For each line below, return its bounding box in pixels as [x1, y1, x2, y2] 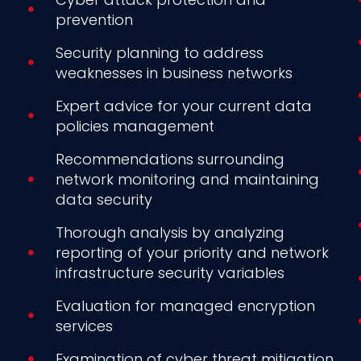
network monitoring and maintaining [55, 168, 319, 189]
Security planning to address [55, 42, 263, 63]
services [55, 315, 113, 336]
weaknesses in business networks [55, 62, 293, 83]
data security [55, 189, 152, 210]
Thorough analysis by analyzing [55, 222, 284, 243]
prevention [55, 9, 133, 30]
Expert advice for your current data [55, 95, 312, 116]
